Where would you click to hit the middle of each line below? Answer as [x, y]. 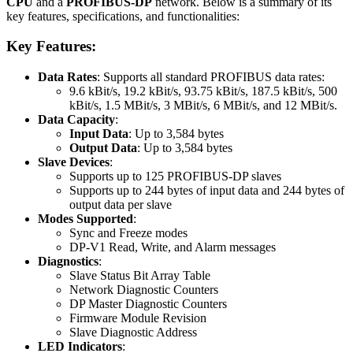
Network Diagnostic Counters [144, 290]
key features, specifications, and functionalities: [123, 16]
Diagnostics [68, 262]
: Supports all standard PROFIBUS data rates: [211, 77]
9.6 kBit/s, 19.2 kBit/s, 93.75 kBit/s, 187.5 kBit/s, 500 [203, 91]
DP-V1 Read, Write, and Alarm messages [173, 247]
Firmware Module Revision [138, 318]
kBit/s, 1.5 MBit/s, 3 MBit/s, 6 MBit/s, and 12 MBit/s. [203, 106]
